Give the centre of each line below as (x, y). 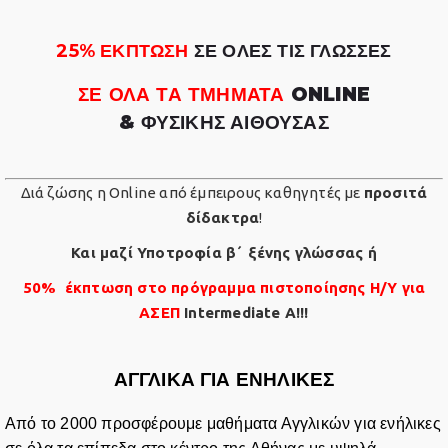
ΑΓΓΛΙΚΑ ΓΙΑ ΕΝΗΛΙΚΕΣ (224, 379)
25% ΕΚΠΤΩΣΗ (122, 51)
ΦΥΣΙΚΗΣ (183, 122)
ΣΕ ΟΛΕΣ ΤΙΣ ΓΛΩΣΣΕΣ (290, 51)
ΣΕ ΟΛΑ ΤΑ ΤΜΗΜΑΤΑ (181, 94)
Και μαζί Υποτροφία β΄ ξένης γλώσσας (219, 252)
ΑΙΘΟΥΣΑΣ (279, 122)
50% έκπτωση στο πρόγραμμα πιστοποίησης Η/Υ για (224, 287)
